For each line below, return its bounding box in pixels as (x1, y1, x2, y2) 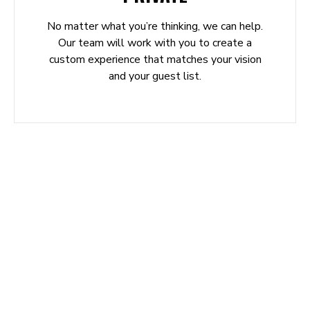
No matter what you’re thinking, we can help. (47, 18, 263, 34)
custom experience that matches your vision (48, 51, 262, 67)
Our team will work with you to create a (58, 35, 252, 51)
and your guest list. (109, 68, 201, 84)
